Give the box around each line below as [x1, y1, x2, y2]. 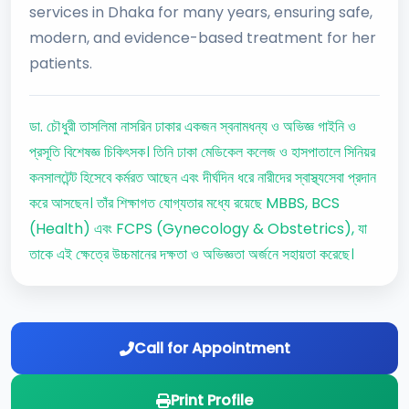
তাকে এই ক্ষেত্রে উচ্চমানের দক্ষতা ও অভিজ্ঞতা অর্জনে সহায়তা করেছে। [29, 244, 354, 265]
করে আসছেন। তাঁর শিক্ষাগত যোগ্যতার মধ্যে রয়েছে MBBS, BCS [29, 193, 340, 214]
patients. [29, 53, 92, 74]
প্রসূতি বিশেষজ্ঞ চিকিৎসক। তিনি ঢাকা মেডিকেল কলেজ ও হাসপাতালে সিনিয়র [29, 142, 375, 163]
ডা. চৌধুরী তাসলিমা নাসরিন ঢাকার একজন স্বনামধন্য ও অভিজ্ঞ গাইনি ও [29, 116, 356, 137]
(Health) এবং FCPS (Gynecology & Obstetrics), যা [29, 218, 367, 239]
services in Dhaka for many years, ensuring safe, [29, 2, 372, 23]
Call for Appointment [133, 338, 290, 359]
